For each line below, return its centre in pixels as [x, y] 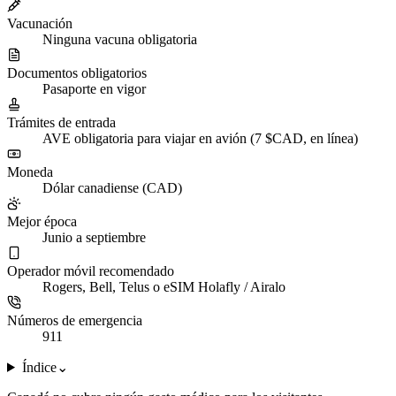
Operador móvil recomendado [91, 270]
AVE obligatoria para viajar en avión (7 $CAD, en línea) [200, 138]
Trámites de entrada [61, 122]
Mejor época [42, 221]
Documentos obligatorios [77, 72]
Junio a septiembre [94, 237]
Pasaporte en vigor [94, 88]
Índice [39, 367]
